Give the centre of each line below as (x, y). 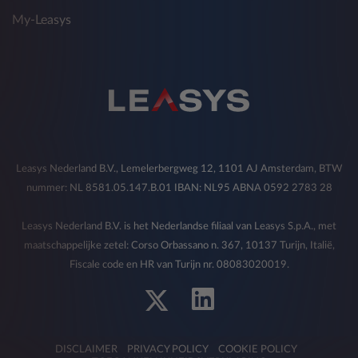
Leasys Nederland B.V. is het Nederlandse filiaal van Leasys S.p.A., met (179, 226)
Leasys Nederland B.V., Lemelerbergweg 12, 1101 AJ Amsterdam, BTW (179, 168)
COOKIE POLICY (257, 349)
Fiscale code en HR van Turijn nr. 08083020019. (179, 264)
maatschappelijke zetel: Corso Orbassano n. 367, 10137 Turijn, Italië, (179, 245)
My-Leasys (42, 20)
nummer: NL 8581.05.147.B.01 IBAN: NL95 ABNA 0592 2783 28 (179, 187)
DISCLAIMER (86, 349)
